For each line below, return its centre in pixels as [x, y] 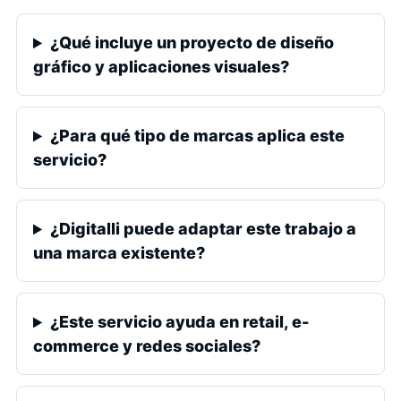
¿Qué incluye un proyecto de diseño [192, 43]
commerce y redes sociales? [147, 346]
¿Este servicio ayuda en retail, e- [180, 322]
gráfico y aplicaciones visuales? [161, 67]
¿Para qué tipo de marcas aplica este [198, 136]
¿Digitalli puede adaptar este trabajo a [204, 229]
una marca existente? [119, 253]
